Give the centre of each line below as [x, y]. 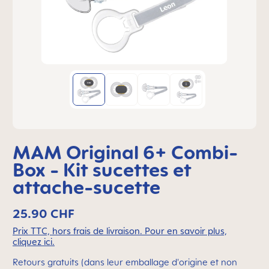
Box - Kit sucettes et [102, 169]
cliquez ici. [34, 242]
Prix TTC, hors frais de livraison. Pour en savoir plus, [120, 231]
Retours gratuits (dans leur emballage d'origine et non [125, 262]
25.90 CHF [44, 213]
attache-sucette [86, 187]
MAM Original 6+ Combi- [125, 152]
